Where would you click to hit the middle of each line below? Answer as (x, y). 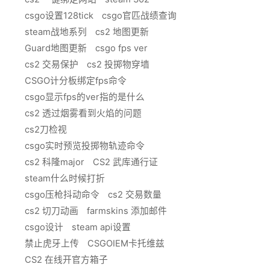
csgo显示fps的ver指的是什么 (85, 97)
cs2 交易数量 (135, 195)
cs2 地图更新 (122, 32)
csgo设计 (44, 228)
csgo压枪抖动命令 (62, 195)
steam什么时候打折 (65, 179)
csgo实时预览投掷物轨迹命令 (85, 146)
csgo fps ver (121, 49)
